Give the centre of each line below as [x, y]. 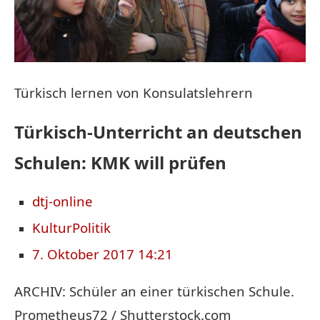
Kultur [52, 227]
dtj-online [62, 201]
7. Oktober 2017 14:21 [102, 254]
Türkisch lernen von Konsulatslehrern [134, 92]
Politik [91, 227]
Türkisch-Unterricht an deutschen [158, 131]
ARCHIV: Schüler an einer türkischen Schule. [154, 291]
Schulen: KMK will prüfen [120, 162]
